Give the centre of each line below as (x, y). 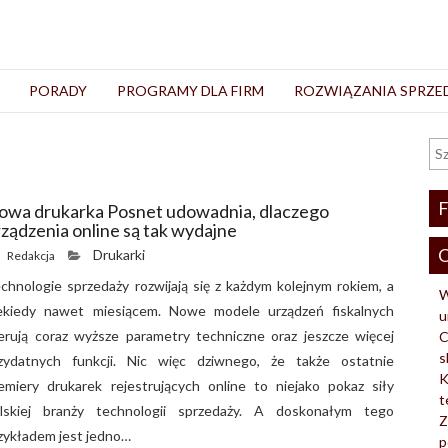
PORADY (58, 90)
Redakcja (31, 255)
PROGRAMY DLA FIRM (190, 90)
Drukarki (119, 254)
